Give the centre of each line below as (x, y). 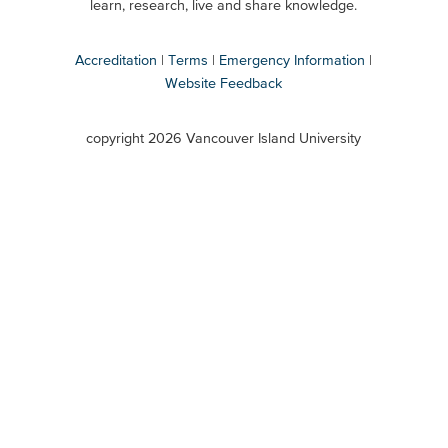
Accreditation (116, 59)
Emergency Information (292, 59)
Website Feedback (224, 82)
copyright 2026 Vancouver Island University (224, 137)
